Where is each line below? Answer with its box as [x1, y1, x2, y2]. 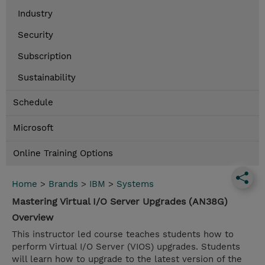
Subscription [18, 51, 72, 62]
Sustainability [18, 72, 76, 83]
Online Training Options [13, 148, 113, 159]
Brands [49, 179, 78, 190]
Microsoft [13, 122, 53, 134]
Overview [12, 212, 53, 224]
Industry [18, 8, 53, 20]
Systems [117, 179, 154, 190]
